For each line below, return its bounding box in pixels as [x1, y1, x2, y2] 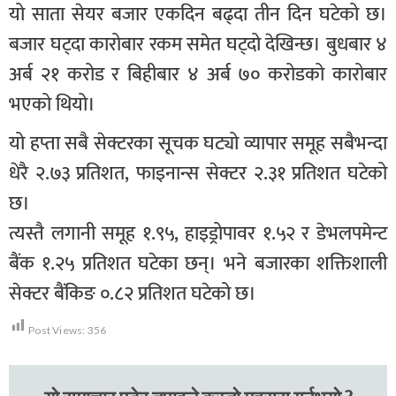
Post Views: [28, 323, 86, 337]
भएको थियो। [9, 88, 95, 121]
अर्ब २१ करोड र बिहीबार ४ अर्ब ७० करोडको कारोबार [9, 57, 387, 91]
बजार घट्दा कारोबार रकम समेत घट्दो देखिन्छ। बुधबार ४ [9, 27, 387, 61]
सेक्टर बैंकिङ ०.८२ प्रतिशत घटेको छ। [9, 277, 256, 310]
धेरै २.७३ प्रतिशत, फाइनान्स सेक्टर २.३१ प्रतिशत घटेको [9, 156, 387, 190]
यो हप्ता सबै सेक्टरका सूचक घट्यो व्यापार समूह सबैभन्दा [9, 126, 387, 160]
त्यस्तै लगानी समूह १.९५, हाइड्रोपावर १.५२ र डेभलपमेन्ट [9, 217, 387, 250]
